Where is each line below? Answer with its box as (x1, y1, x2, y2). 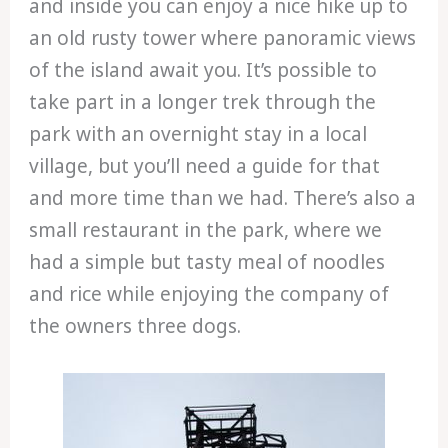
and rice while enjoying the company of (29, 281, 390, 308)
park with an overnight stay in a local (29, 121, 368, 148)
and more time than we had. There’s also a (29, 185, 417, 212)
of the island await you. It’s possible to (29, 57, 378, 84)
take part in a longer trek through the (29, 89, 377, 116)
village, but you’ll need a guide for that (29, 153, 381, 180)
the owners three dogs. (29, 313, 242, 340)
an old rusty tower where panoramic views (29, 25, 417, 52)
